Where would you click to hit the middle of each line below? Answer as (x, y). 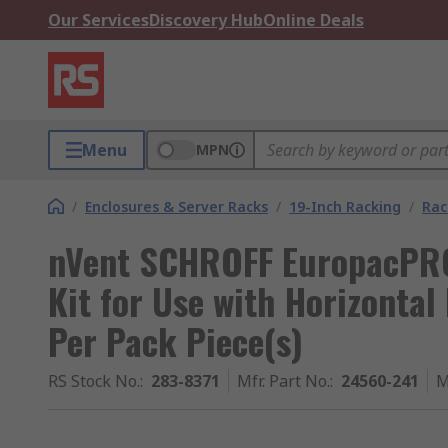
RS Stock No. (94, 381)
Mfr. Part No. (283, 381)
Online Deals (313, 20)
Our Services (98, 20)
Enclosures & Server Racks (176, 206)
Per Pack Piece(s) (175, 340)
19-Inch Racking (345, 206)
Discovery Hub (206, 20)
